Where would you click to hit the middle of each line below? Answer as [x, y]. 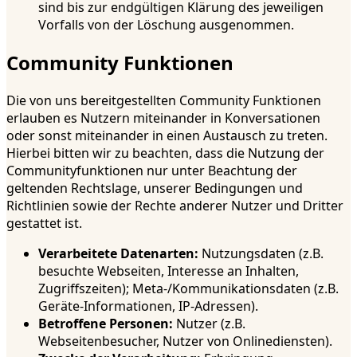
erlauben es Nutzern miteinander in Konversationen [163, 118]
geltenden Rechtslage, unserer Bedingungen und [155, 188]
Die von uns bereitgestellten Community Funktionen [164, 100]
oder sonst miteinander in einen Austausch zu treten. [167, 135]
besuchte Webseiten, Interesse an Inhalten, [169, 271]
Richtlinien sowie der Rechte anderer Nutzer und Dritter [175, 205]
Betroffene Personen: [106, 323]
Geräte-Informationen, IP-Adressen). [148, 306]
